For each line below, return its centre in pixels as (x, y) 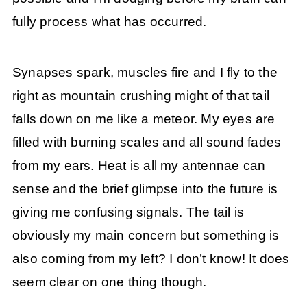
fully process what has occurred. (109, 21)
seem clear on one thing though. (109, 282)
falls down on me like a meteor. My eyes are (144, 119)
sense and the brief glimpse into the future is (145, 188)
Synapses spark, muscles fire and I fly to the (145, 72)
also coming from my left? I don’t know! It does (151, 258)
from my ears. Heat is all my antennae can (139, 165)
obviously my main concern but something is (146, 235)
